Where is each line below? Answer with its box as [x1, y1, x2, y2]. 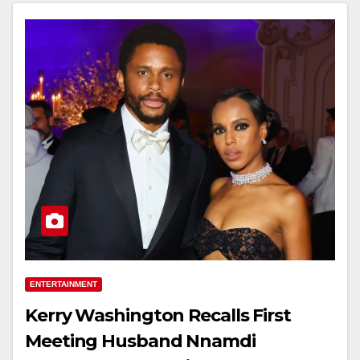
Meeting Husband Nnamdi [25, 330, 256, 353]
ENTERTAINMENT [30, 280, 97, 289]
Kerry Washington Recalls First [25, 305, 291, 327]
